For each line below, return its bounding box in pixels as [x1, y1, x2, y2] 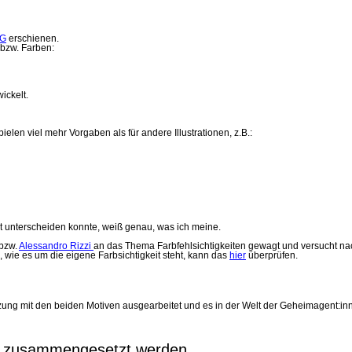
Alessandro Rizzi [19, 240, 93, 251]
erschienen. [6, 33, 59, 44]
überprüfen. [246, 250, 298, 261]
